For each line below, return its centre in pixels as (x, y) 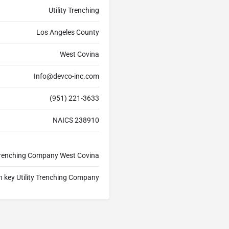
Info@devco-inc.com (66, 76)
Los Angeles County (68, 32)
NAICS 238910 (76, 120)
